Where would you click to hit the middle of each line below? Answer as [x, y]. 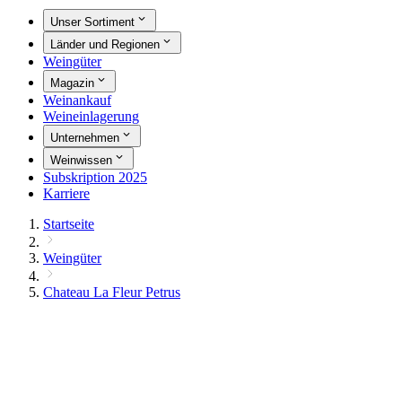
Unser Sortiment [92, 22]
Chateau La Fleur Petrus [112, 293]
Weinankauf [77, 100]
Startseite [69, 224]
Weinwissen [81, 161]
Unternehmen [85, 138]
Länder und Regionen [105, 45]
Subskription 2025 [95, 178]
